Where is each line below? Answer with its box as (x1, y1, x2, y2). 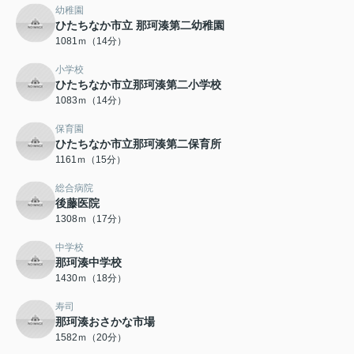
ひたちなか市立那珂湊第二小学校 (55, 78, 221, 92)
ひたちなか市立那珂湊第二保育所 (55, 137, 221, 151)
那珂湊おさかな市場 (55, 315, 155, 329)
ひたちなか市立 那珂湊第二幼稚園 (55, 19, 224, 32)
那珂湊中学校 (55, 256, 122, 269)
